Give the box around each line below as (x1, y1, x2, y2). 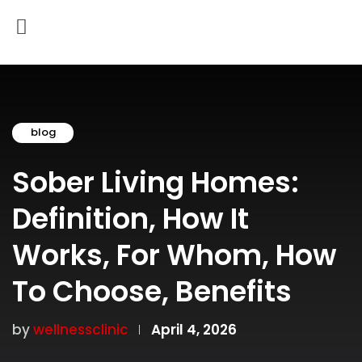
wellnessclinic (33, 320, 128, 339)
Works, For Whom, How (12, 235, 337, 275)
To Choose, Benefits (12, 271, 292, 311)
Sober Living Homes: (12, 162, 299, 202)
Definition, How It (12, 199, 249, 238)
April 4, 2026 (151, 320, 237, 339)
